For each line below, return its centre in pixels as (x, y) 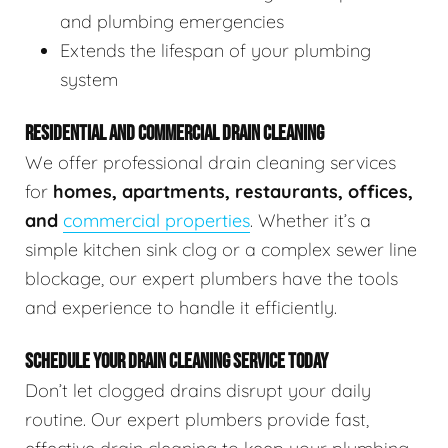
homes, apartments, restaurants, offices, (233, 192)
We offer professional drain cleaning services (210, 163)
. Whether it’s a (310, 221)
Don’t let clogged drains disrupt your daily (198, 391)
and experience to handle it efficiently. (181, 308)
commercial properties (156, 221)
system (89, 80)
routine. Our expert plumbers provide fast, (197, 420)
